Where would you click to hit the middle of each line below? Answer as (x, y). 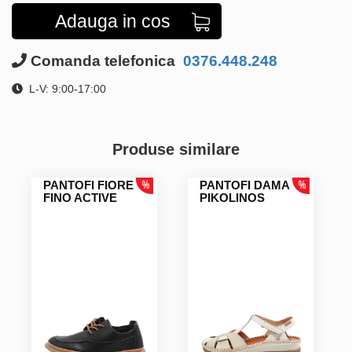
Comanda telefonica (103, 60)
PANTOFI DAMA (245, 185)
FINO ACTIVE (81, 197)
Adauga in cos (113, 21)
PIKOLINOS (233, 197)
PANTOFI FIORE (89, 185)
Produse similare (176, 149)
